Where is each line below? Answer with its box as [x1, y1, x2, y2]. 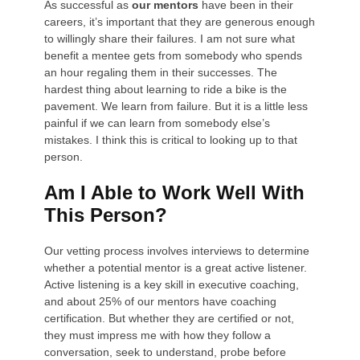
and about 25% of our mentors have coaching [44, 294, 277, 308]
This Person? [44, 203, 168, 226]
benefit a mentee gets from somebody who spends [44, 48, 303, 62]
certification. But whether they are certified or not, [44, 311, 295, 325]
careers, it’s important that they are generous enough [44, 14, 316, 28]
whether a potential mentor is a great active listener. [44, 260, 308, 274]
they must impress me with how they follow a [44, 328, 272, 342]
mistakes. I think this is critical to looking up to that [44, 133, 298, 146]
